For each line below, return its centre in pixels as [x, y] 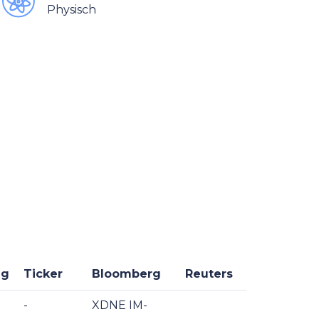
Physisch [72, 10]
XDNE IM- [120, 305]
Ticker [43, 274]
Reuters [209, 274]
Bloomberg [126, 274]
